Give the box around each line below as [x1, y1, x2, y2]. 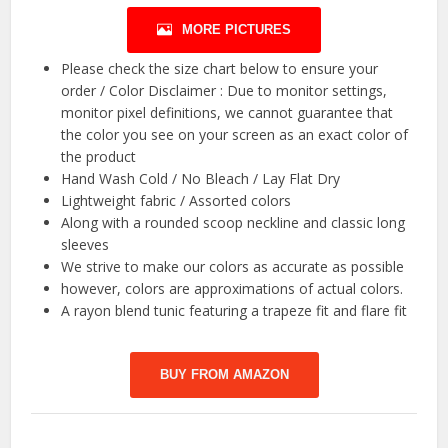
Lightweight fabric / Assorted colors [61, 191, 292, 211]
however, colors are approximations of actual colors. [61, 279, 404, 299]
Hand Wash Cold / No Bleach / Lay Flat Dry [61, 169, 341, 189]
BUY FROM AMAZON [159, 367, 289, 383]
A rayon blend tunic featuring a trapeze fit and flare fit [61, 301, 408, 321]
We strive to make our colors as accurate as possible [61, 257, 405, 277]
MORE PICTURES [182, 22, 291, 38]
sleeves [61, 235, 110, 255]
